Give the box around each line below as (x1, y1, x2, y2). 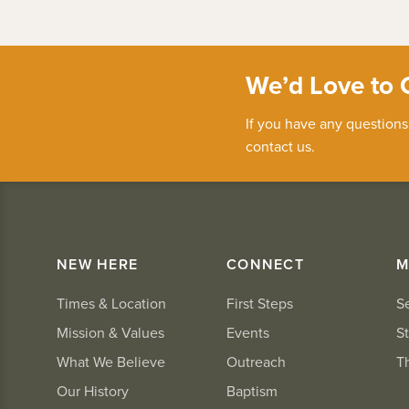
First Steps (226, 295, 293, 313)
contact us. (245, 138, 315, 156)
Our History (57, 383, 129, 401)
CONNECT (226, 256, 304, 274)
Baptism (226, 383, 278, 401)
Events (226, 324, 269, 342)
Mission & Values (57, 324, 164, 342)
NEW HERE (57, 256, 139, 274)
